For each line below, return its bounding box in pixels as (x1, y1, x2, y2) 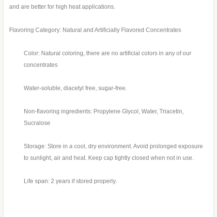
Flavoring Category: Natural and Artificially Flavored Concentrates (9, 26, 181, 33)
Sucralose (24, 119, 52, 126)
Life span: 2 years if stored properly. (24, 177, 117, 185)
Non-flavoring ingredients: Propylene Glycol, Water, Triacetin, (24, 108, 184, 115)
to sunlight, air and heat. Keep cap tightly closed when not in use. (24, 154, 197, 161)
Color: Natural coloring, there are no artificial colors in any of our (24, 49, 191, 57)
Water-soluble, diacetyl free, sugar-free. (24, 84, 130, 92)
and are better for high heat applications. (9, 3, 117, 10)
